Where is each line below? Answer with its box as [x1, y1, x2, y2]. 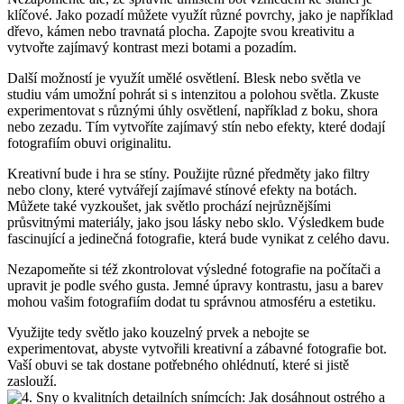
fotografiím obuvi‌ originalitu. [7, 135, 171, 151]
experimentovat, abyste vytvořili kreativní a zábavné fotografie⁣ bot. [7, 341, 387, 357]
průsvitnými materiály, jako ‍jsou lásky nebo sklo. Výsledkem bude [7, 215, 384, 231]
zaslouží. [7, 373, 57, 390]
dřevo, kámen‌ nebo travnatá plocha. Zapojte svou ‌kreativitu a [7, 23, 354, 40]
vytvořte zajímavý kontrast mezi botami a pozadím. [7, 40, 297, 56]
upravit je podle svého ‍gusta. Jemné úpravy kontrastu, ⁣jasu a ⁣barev [7, 278, 383, 294]
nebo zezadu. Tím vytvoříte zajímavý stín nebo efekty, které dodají [7, 119, 385, 135]
